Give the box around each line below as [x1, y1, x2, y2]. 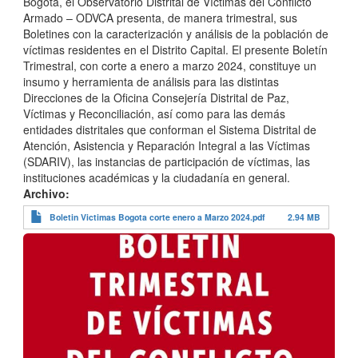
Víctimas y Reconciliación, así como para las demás [23, 105, 285, 121]
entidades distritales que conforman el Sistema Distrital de [23, 121, 316, 137]
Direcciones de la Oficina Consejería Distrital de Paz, [23, 89, 289, 105]
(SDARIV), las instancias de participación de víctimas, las [23, 153, 310, 169]
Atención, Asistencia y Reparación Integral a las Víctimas [23, 137, 310, 153]
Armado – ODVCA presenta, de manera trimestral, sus [23, 9, 297, 26]
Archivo [23, 185, 66, 201]
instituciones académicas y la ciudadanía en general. [23, 169, 293, 185]
